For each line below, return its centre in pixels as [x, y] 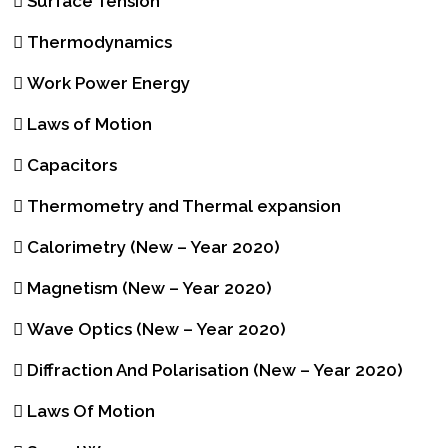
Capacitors [72, 165]
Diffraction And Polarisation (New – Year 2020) [215, 370]
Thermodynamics [99, 42]
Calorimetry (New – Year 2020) [153, 247]
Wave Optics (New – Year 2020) [156, 329]
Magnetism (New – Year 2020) [149, 288]
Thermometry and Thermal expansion [184, 206]
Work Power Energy [108, 83]
